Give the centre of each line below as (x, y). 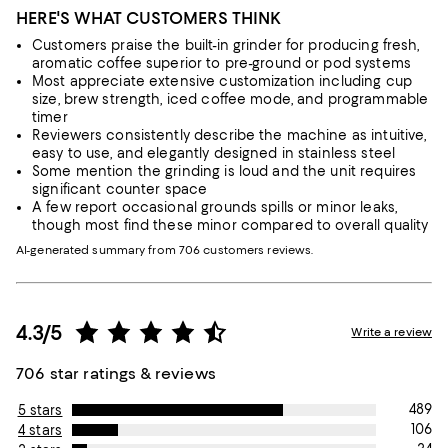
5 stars (40, 410)
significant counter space (120, 189)
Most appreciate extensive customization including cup (222, 81)
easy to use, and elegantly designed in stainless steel (214, 153)
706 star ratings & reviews (116, 373)
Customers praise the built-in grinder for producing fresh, (226, 45)
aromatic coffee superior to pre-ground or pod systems (221, 63)
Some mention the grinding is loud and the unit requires (224, 171)
